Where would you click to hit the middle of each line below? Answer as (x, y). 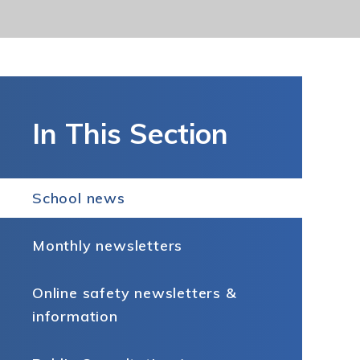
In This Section (130, 133)
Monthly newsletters (108, 245)
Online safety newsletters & (135, 293)
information (75, 316)
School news (79, 198)
